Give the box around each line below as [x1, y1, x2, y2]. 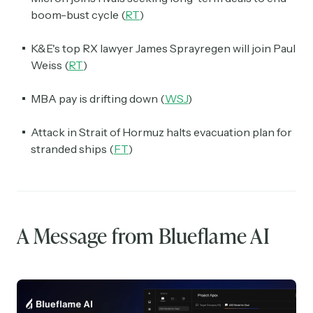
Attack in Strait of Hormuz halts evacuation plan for [31, 125, 292, 140]
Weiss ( [31, 58, 68, 73]
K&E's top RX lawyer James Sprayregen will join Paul [31, 41, 296, 56]
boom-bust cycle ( [31, 8, 125, 22]
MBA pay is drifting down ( [31, 92, 165, 106]
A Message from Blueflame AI [17, 221, 270, 251]
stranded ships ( [31, 142, 114, 156]
